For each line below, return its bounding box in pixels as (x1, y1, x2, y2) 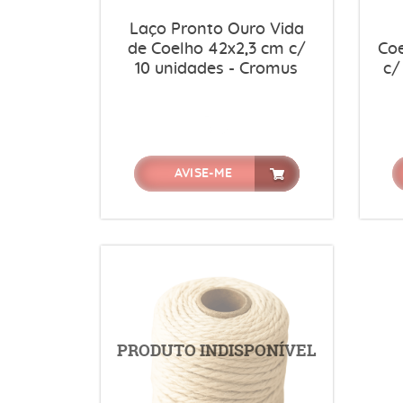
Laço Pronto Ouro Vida (129, 22, 304, 38)
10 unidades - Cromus (135, 61, 299, 77)
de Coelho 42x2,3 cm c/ (127, 41, 306, 58)
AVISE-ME (174, 167, 232, 180)
